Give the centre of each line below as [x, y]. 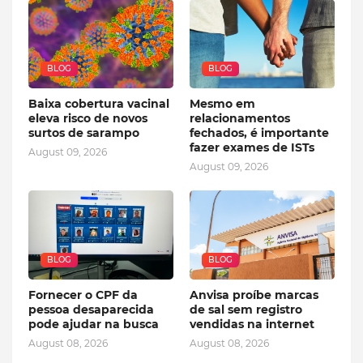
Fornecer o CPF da [83, 295]
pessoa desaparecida [91, 309]
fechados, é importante [259, 132]
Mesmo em [222, 103]
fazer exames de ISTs [252, 147]
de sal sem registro [246, 309]
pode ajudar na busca [94, 324]
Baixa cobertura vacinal [99, 103]
